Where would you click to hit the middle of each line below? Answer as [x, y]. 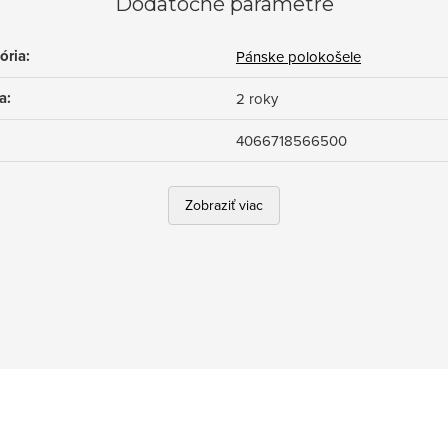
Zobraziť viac [224, 205]
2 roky [257, 98]
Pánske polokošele [298, 56]
